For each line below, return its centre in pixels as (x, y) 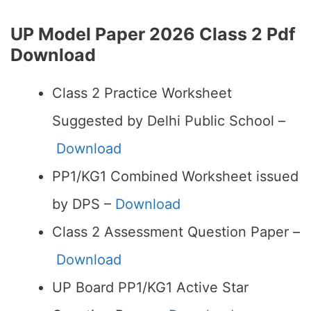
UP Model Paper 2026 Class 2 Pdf (153, 34)
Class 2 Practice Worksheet (142, 93)
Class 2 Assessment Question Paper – (176, 232)
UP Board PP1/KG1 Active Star (150, 287)
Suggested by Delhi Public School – (169, 121)
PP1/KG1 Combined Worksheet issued (175, 176)
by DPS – (84, 204)
